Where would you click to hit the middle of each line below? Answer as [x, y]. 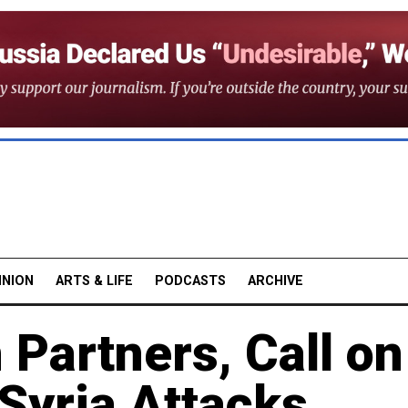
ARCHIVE [275, 280]
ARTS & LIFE [94, 280]
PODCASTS [190, 280]
